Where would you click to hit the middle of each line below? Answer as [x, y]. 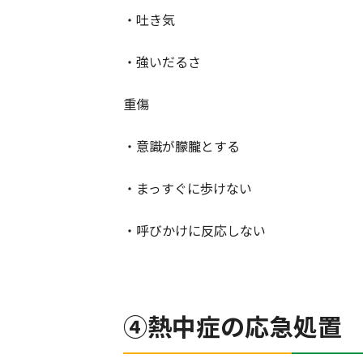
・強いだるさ [162, 62]
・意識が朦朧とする [181, 146]
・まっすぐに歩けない [188, 188]
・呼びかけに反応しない [194, 231]
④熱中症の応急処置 [233, 326]
